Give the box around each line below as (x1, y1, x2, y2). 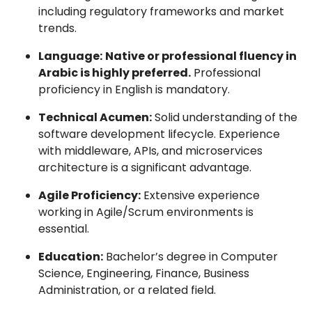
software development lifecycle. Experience (38, 126, 280, 142)
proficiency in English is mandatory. (38, 81, 230, 97)
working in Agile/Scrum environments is (38, 204, 253, 220)
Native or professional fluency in (105, 48, 297, 64)
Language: (38, 48, 102, 64)
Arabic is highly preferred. (38, 65, 191, 81)
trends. (38, 20, 77, 36)
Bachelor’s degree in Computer (103, 249, 278, 265)
